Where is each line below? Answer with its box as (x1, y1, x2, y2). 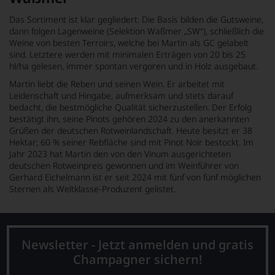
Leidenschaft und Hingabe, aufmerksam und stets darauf (9, 89, 233, 101)
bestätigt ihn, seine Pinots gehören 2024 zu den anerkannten (9, 112, 249, 125)
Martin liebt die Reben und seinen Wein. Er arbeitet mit (9, 77, 225, 90)
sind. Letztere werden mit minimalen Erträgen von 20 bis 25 (9, 48, 246, 60)
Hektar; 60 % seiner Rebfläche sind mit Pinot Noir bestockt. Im (9, 136, 254, 148)
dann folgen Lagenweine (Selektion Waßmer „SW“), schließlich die (9, 25, 264, 37)
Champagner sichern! (72, 250, 203, 268)
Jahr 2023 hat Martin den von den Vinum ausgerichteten (9, 147, 231, 160)
